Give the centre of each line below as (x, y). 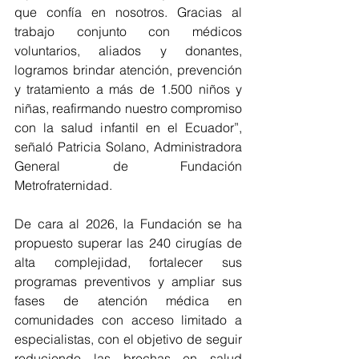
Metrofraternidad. (63, 186)
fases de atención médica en (128, 301)
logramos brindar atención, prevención (128, 70)
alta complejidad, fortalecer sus (128, 262)
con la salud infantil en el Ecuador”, (128, 128)
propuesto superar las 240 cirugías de (128, 243)
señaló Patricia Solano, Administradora (128, 147)
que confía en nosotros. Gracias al (128, 12)
